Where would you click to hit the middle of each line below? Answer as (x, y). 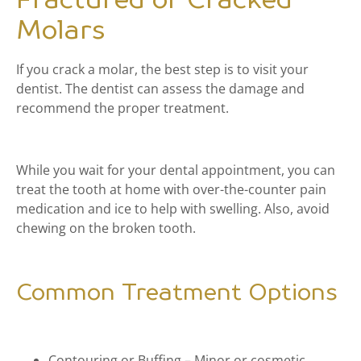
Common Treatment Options (177, 294)
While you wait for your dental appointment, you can (176, 170)
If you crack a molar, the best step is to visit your (162, 70)
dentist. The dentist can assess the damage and (160, 89)
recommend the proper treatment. (124, 108)
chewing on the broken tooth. (108, 228)
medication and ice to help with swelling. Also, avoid (173, 209)
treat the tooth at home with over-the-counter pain (171, 190)
